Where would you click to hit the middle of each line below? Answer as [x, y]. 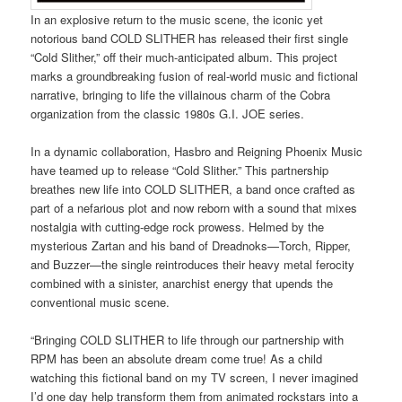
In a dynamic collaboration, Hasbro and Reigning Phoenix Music [197, 151]
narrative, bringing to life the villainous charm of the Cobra [181, 94]
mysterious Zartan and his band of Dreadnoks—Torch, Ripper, [191, 245]
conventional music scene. [100, 301]
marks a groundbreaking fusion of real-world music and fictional [195, 75]
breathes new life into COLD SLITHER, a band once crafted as [193, 188]
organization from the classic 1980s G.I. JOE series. [168, 113]
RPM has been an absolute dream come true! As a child [177, 359]
